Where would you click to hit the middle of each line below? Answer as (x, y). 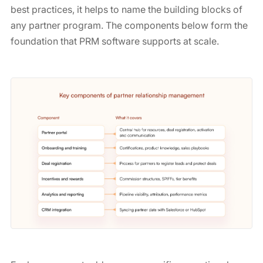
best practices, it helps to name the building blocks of (126, 9)
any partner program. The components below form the (129, 25)
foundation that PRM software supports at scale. (114, 41)
